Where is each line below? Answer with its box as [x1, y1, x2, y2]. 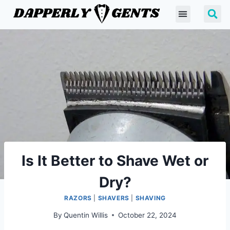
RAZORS [64, 194, 92, 202]
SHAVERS [98, 194, 129, 202]
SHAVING [135, 194, 166, 202]
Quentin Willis [64, 210, 108, 219]
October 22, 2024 [118, 210, 177, 219]
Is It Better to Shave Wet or [22, 152, 208, 170]
